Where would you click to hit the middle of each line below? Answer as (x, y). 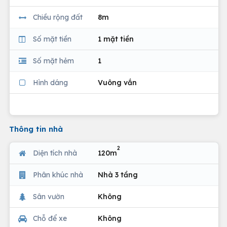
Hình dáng (50, 82)
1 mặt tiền (116, 39)
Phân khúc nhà (58, 175)
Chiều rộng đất (58, 17)
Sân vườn (49, 196)
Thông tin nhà (36, 129)
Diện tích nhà (55, 153)
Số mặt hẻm (53, 61)
